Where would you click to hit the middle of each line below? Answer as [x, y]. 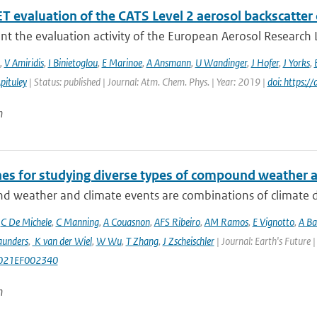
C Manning [77, 222]
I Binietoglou [73, 63]
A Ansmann [168, 63]
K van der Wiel [62, 241]
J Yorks [296, 63]
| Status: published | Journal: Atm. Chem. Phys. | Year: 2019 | [147, 82]
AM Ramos [226, 222]
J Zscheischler [188, 241]
